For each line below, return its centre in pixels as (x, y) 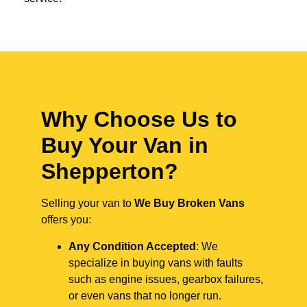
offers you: (66, 220)
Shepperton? (110, 172)
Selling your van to (88, 204)
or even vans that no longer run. (145, 295)
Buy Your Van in (125, 146)
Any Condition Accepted (132, 246)
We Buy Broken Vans (189, 204)
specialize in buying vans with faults (156, 262)
